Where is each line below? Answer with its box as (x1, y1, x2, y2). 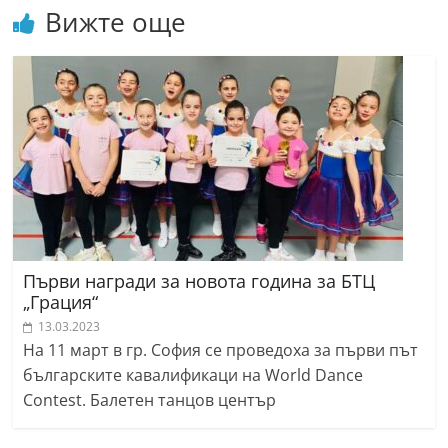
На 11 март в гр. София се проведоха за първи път (23, 338, 419, 361)
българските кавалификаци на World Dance (23, 363, 364, 386)
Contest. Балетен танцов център (23, 388, 277, 411)
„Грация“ (23, 289, 99, 314)
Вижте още (45, 3, 187, 40)
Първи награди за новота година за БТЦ (23, 268, 376, 293)
